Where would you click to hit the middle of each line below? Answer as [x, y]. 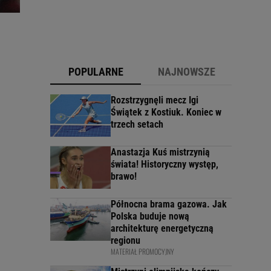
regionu [126, 240]
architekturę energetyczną [162, 228]
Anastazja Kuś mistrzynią [160, 152]
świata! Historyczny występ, [165, 164]
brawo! [124, 176]
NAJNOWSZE [186, 71]
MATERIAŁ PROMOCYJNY [142, 251]
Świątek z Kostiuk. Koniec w [166, 112]
